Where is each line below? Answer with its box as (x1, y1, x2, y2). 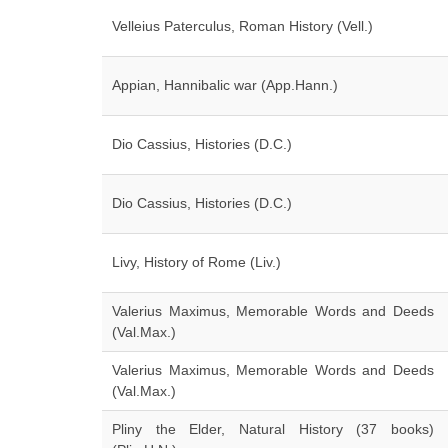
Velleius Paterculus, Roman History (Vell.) (112, 18, 373, 34)
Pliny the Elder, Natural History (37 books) (112, 421, 434, 437)
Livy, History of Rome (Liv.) (112, 254, 281, 270)
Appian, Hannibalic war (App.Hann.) (112, 77, 338, 93)
